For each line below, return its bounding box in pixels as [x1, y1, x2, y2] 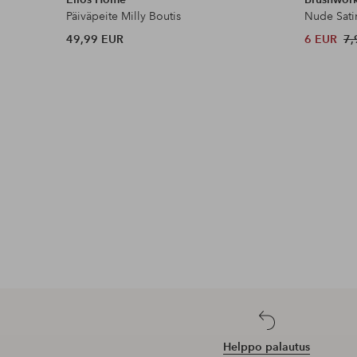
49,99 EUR [66, 31, 124, 46]
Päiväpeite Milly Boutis [66, 8, 182, 23]
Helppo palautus [223, 339, 310, 354]
